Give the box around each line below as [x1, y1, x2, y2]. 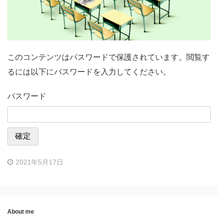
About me [7, 208, 34, 215]
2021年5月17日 [16, 158, 63, 166]
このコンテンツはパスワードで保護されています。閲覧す [7, 53, 210, 61]
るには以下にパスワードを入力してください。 [7, 67, 171, 76]
